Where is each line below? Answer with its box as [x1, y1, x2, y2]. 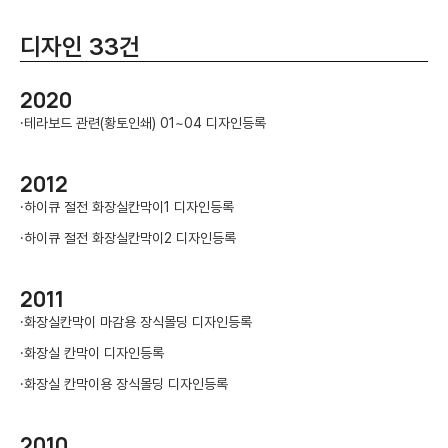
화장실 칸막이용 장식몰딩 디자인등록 [24, 376, 228, 392]
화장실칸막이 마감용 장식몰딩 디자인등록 [24, 314, 252, 330]
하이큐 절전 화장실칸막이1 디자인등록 [24, 199, 234, 215]
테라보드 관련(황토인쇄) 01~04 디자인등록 [24, 115, 266, 131]
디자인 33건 [20, 32, 140, 61]
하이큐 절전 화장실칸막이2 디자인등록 [24, 230, 236, 246]
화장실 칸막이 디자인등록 [24, 345, 164, 361]
